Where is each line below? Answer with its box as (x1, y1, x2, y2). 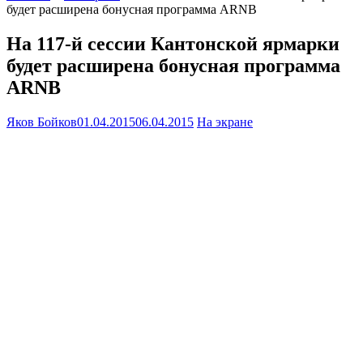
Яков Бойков (6, 115, 77, 130)
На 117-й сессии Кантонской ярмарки (6, 33, 340, 55)
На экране (197, 115, 253, 130)
